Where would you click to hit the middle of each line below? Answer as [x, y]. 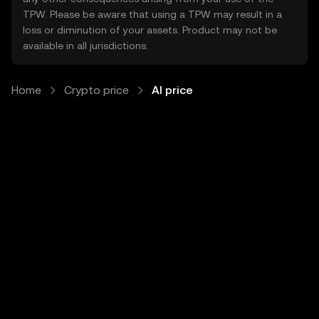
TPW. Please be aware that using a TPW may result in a [152, 14]
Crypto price [96, 90]
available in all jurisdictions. [85, 46]
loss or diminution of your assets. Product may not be [150, 30]
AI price [172, 90]
